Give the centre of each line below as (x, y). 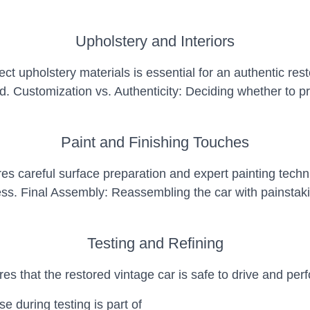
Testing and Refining (155, 243)
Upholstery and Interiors (155, 41)
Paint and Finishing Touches (155, 142)
